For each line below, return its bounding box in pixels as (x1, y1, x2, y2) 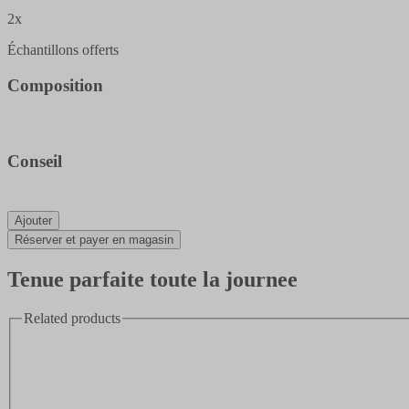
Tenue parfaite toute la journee (7, 267, 298, 292)
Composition (7, 76, 103, 95)
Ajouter (15, 214, 52, 228)
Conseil (7, 152, 62, 172)
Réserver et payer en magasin (15, 233, 173, 247)
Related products (24, 309, 121, 326)
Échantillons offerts (7, 42, 119, 58)
